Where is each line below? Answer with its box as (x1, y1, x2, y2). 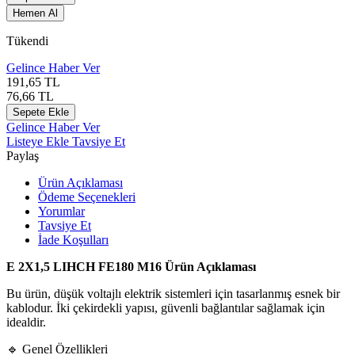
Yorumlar (38, 204, 85, 218)
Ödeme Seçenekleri (38, 189, 136, 204)
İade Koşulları (38, 232, 109, 246)
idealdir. (6, 315, 46, 329)
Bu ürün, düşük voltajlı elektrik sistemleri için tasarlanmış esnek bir (6, 286, 340, 300)
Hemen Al (13, 6, 58, 19)
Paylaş (6, 148, 39, 162)
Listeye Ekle (6, 134, 72, 148)
